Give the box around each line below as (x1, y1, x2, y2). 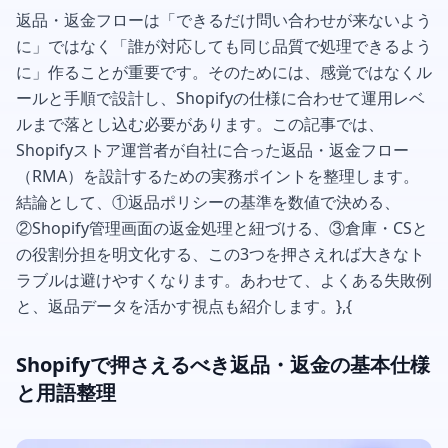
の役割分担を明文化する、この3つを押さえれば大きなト (16, 242, 425, 265)
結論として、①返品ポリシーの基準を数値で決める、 (16, 190, 400, 213)
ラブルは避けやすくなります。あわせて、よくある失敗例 (16, 268, 432, 291)
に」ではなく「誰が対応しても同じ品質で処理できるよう (16, 34, 432, 57)
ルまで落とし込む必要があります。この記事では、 (16, 112, 384, 135)
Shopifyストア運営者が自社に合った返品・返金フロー (16, 138, 409, 161)
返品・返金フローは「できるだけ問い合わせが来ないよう (16, 8, 432, 31)
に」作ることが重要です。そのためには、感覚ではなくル (16, 60, 432, 83)
